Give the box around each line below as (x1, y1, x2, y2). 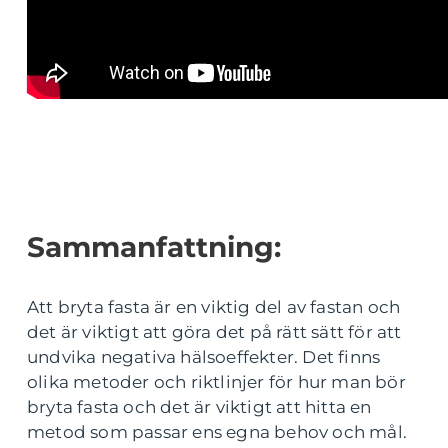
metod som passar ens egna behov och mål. (27, 422, 408, 442)
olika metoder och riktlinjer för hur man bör (27, 372, 406, 392)
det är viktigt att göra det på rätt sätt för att (27, 322, 402, 342)
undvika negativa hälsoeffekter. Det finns (27, 347, 381, 367)
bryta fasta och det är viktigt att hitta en (27, 397, 372, 417)
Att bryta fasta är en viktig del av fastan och (27, 297, 401, 317)
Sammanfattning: (27, 230, 281, 264)
